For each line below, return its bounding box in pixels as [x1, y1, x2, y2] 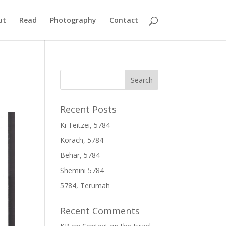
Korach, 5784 [60, 135, 104, 145]
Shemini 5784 [60, 165, 104, 175]
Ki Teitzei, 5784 [60, 120, 110, 130]
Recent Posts [60, 103, 117, 116]
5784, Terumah [60, 181, 110, 190]
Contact [109, 15, 138, 25]
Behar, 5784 [60, 150, 100, 160]
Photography [49, 15, 96, 25]
